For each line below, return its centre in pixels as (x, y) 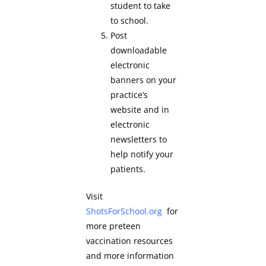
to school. (130, 21)
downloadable (139, 50)
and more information (130, 255)
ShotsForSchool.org (124, 211)
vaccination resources (129, 240)
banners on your (144, 80)
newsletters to (139, 140)
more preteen (113, 226)
